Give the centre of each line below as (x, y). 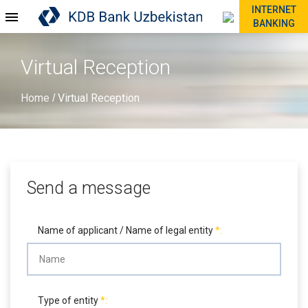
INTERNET (274, 10)
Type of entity (69, 300)
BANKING (274, 23)
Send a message (89, 188)
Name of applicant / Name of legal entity (126, 230)
